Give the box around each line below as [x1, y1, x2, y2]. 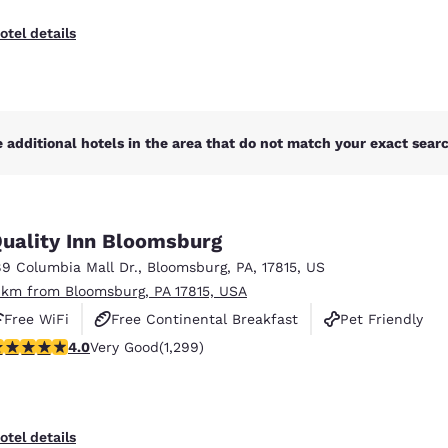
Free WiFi [4, 310, 69, 327]
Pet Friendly [340, 310, 423, 327]
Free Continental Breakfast [111, 310, 298, 327]
